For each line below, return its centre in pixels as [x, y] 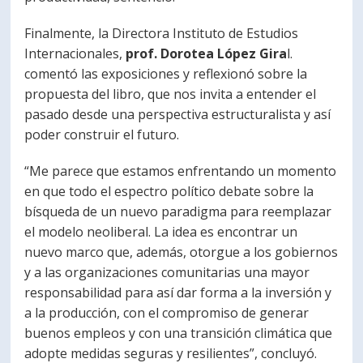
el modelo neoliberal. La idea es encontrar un [161, 232]
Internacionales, [75, 53]
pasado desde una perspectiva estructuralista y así [178, 114]
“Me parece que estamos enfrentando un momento [181, 171]
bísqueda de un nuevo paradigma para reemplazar [178, 211]
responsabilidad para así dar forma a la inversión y [178, 293]
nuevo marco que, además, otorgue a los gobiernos [181, 252]
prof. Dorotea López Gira [207, 53]
